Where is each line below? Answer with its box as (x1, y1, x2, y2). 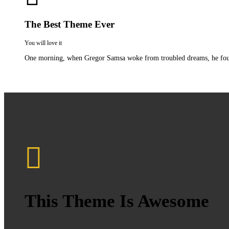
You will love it (25, 39, 62, 47)
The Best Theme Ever (25, 18, 114, 30)
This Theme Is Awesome (25, 191, 209, 212)
